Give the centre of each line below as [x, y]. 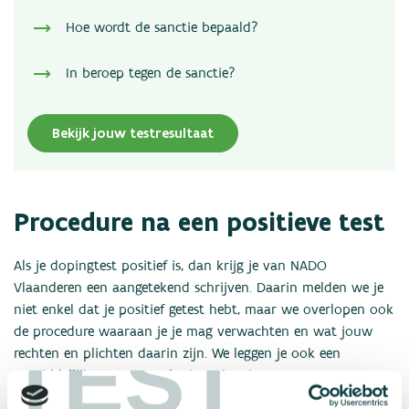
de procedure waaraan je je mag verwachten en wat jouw [193, 333]
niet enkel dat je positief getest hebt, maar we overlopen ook [204, 311]
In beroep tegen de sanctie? [151, 74]
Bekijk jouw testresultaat [133, 133]
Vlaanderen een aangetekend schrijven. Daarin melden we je [199, 289]
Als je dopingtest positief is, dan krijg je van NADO [170, 267]
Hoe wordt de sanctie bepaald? [162, 29]
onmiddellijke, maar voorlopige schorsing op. [152, 377]
